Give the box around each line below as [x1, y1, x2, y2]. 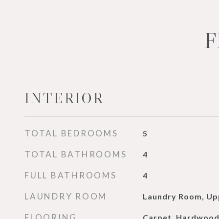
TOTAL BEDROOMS [24, 128, 118, 138]
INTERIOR [24, 89, 104, 107]
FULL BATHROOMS [24, 170, 117, 180]
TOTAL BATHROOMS [24, 149, 127, 159]
